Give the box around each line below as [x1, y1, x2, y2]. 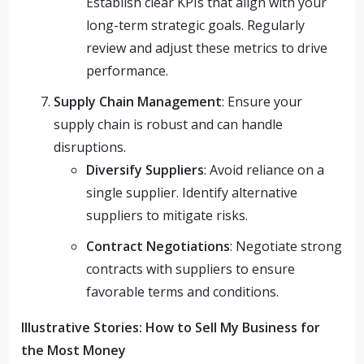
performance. [86, 62, 169, 80]
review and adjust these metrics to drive [86, 39, 328, 57]
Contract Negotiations [86, 237, 231, 255]
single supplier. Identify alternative [86, 184, 298, 201]
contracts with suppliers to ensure [86, 260, 296, 278]
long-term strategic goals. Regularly [86, 16, 305, 34]
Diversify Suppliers [86, 161, 205, 179]
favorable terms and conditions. [86, 283, 279, 301]
